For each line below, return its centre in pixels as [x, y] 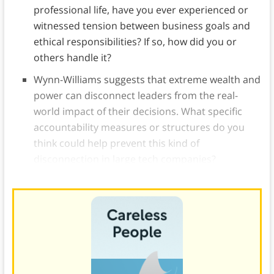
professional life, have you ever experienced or [141, 10]
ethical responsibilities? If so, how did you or [135, 42]
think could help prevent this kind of [116, 143]
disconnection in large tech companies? [124, 159]
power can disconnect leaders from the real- [135, 96]
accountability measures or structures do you [139, 128]
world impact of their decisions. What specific [138, 112]
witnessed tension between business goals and [142, 26]
